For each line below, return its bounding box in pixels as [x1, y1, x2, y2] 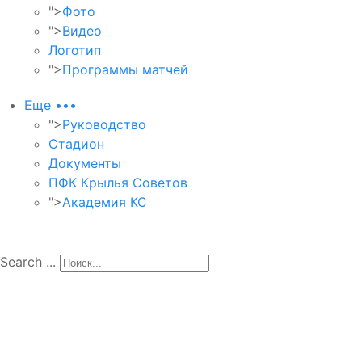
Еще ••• [24, 96, 77, 113]
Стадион [48, 135, 104, 152]
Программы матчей [62, 61, 188, 78]
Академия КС [62, 193, 147, 210]
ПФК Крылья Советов [48, 174, 187, 191]
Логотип [48, 41, 101, 58]
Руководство [62, 116, 146, 133]
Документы [48, 154, 121, 171]
